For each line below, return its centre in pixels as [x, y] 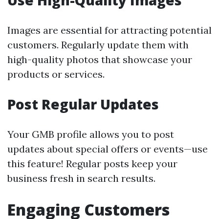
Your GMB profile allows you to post [91, 134]
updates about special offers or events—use [108, 149]
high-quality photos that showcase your [100, 59]
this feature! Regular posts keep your [92, 164]
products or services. [56, 74]
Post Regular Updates [83, 104]
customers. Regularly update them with [98, 45]
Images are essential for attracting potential [109, 30]
